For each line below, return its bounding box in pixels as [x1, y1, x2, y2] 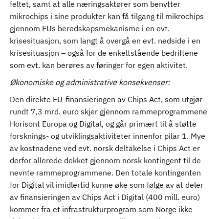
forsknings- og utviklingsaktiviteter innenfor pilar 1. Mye [10, 131, 205, 141]
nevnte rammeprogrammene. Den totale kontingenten [10, 168, 201, 177]
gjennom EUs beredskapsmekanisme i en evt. [10, 23, 170, 33]
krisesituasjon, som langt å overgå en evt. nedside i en [10, 36, 200, 45]
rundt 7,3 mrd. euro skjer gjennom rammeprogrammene [10, 107, 207, 116]
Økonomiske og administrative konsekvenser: [10, 77, 170, 87]
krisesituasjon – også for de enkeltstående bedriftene [10, 48, 198, 58]
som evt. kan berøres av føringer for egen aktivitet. [10, 60, 188, 70]
